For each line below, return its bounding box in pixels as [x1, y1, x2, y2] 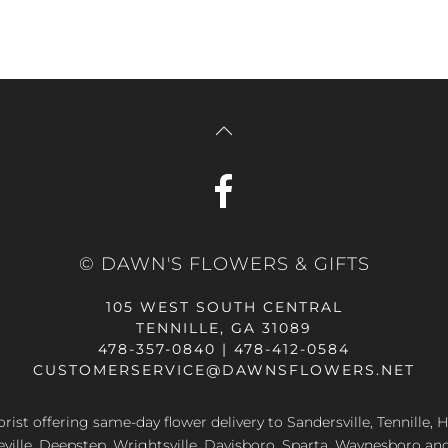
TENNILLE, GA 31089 [136, 319, 312, 337]
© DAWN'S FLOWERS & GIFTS [78, 253, 370, 275]
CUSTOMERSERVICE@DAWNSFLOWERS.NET [33, 361, 415, 379]
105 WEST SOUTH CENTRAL [105, 298, 343, 316]
